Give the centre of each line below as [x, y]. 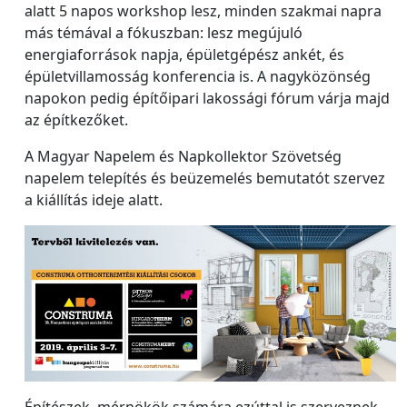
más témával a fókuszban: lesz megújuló [164, 32]
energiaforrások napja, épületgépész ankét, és [184, 54]
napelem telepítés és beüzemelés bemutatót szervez [205, 178]
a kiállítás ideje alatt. [94, 199]
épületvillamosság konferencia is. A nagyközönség [198, 76]
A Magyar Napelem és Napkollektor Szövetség [183, 156]
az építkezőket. [76, 119]
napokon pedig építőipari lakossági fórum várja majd [207, 98]
